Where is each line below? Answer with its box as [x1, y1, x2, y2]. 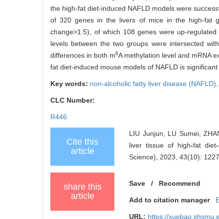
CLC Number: [50, 96, 97, 104]
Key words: [50, 79, 90, 88]
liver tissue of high [129, 141, 191, 149]
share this [63, 181, 102, 192]
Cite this [66, 136, 98, 147]
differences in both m [50, 51, 115, 59]
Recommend [159, 179, 201, 187]
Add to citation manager [129, 196, 210, 204]
